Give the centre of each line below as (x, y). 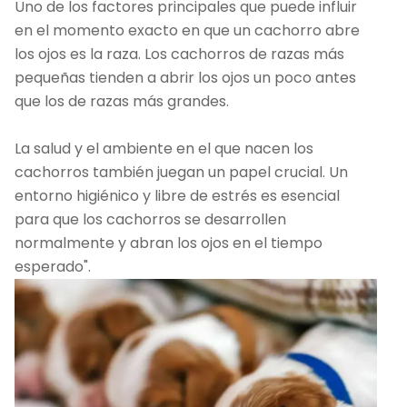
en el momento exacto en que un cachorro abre (187, 31)
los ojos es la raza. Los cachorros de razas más (179, 55)
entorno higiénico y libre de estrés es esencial (177, 196)
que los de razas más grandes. (124, 102)
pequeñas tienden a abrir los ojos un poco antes (185, 78)
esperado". (53, 267)
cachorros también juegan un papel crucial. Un (181, 173)
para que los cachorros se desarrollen (150, 220)
